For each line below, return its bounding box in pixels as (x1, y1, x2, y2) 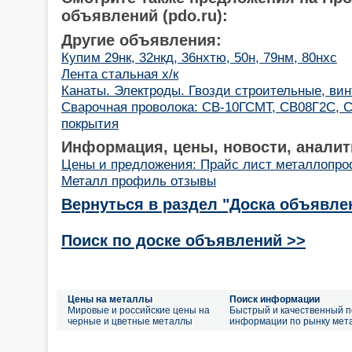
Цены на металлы (68, 294, 152, 305)
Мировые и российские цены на (68, 305, 210, 316)
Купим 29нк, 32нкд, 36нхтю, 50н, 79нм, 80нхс (61, 49, 337, 65)
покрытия (61, 115, 119, 131)
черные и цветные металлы (68, 316, 192, 327)
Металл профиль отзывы (61, 172, 216, 189)
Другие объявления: (61, 31, 222, 49)
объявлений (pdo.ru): (61, 6, 228, 24)
